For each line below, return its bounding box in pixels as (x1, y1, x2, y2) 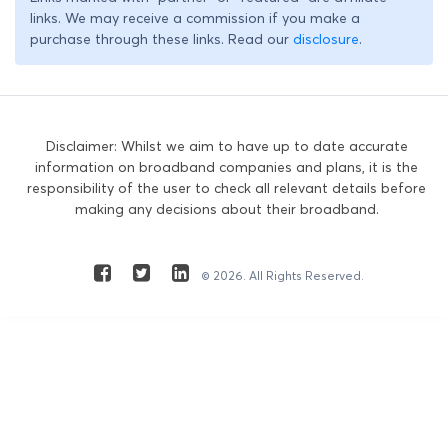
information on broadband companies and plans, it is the (35, 157, 418, 176)
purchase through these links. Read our (30, 29, 293, 48)
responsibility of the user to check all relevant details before (27, 178, 426, 197)
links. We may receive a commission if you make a (30, 8, 360, 27)
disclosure (293, 29, 359, 48)
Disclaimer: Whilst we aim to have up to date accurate (45, 136, 408, 155)
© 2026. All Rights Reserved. (201, 267, 364, 283)
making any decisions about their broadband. (74, 199, 379, 218)
